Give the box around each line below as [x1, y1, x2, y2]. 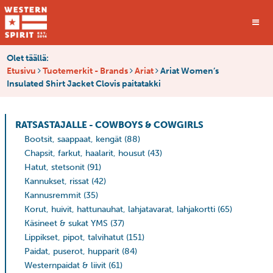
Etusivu [7, 65, 36, 76]
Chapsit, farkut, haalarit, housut [24, 147, 145, 158]
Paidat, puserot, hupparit [24, 246, 119, 257]
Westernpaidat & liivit [24, 260, 106, 271]
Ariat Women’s [158, 65, 219, 76]
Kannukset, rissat [24, 175, 89, 186]
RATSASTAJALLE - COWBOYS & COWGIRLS [15, 119, 204, 130]
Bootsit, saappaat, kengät [24, 133, 122, 144]
